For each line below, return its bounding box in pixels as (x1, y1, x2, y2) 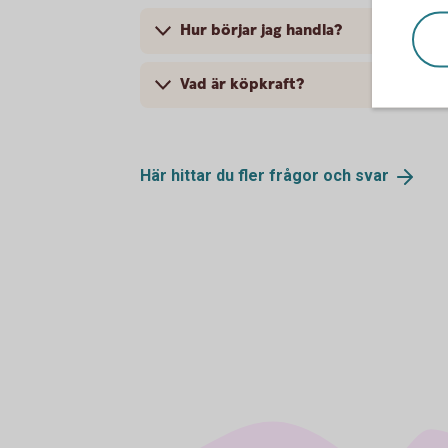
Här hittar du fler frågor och (140, 166, 355, 185)
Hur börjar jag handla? (180, 20, 342, 41)
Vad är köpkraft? (180, 74, 304, 95)
